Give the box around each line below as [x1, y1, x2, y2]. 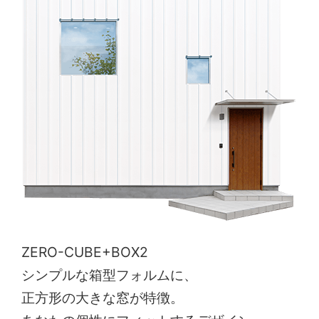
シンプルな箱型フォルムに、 [21, 266, 198, 283]
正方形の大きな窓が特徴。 [21, 288, 184, 306]
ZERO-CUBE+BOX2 [21, 243, 149, 261]
